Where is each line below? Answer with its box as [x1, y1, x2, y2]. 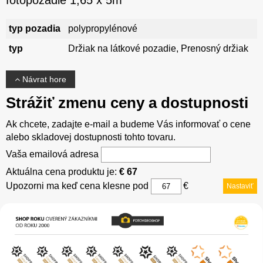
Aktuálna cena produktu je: [6, 166, 119, 177]
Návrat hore [20, 74, 66, 84]
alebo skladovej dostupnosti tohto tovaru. [6, 131, 176, 142]
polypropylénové [68, 23, 137, 33]
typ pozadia [9, 23, 60, 33]
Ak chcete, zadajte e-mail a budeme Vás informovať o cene [6, 119, 251, 129]
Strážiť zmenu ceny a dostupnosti [6, 93, 248, 112]
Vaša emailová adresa [6, 149, 101, 159]
